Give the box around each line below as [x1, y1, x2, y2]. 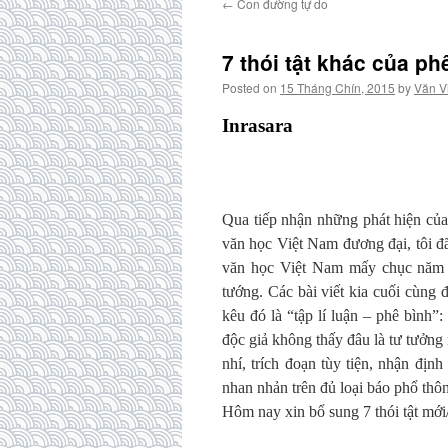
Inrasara [222, 115, 293, 136]
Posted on [222, 79, 277, 96]
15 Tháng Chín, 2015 [280, 79, 395, 96]
